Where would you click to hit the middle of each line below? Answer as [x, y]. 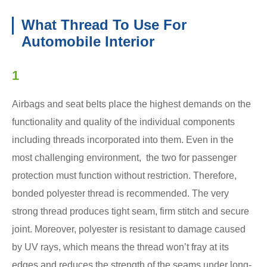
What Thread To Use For [104, 24]
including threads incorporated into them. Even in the [123, 139]
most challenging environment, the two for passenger [124, 157]
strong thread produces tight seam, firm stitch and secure [131, 211]
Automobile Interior [88, 41]
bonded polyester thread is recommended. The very [120, 193]
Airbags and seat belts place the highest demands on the [131, 104]
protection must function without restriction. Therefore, [124, 175]
